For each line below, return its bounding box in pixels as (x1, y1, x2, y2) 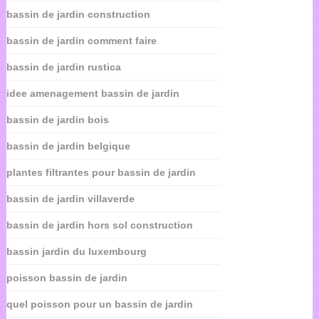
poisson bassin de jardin (6, 272, 127, 284)
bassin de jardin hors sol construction (6, 219, 193, 231)
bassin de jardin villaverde (6, 193, 135, 205)
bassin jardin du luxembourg (6, 246, 147, 258)
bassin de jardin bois (6, 114, 109, 126)
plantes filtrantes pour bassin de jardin (6, 167, 196, 179)
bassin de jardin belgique (6, 140, 130, 152)
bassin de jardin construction (6, 9, 150, 21)
